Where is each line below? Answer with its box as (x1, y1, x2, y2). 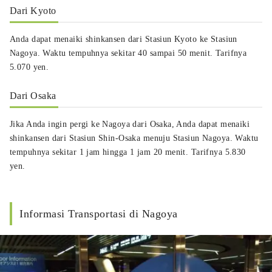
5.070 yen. (10, 62, 49, 72)
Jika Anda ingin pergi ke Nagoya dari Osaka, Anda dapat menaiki (10, 119, 250, 129)
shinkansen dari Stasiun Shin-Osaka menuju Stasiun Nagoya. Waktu (10, 133, 259, 143)
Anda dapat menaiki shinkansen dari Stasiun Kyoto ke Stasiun (10, 34, 237, 44)
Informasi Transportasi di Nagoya (19, 207, 178, 220)
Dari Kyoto (10, 5, 56, 16)
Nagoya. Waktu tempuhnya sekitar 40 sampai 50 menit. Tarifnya (10, 48, 247, 58)
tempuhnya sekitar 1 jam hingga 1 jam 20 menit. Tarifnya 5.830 (10, 147, 246, 157)
